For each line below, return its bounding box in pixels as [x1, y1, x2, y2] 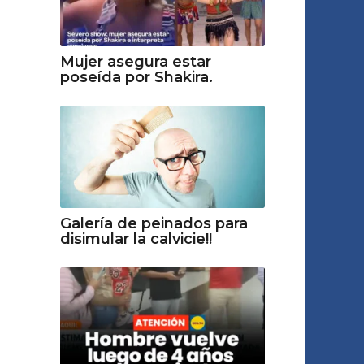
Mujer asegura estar [59, 52, 211, 71]
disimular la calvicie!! [59, 229, 212, 248]
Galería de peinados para [59, 214, 248, 232]
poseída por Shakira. [59, 67, 213, 86]
